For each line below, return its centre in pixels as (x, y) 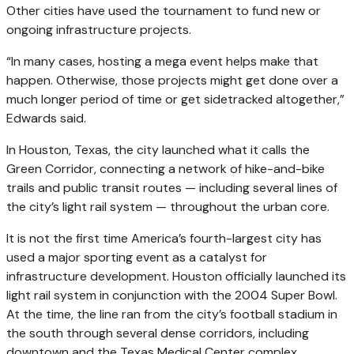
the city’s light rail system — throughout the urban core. (168, 206)
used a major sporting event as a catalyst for (137, 257)
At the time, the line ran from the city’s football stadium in (172, 314)
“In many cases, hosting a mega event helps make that (162, 61)
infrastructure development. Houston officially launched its (176, 276)
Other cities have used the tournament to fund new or (164, 10)
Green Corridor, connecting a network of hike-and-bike (166, 168)
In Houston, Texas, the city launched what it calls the (158, 149)
